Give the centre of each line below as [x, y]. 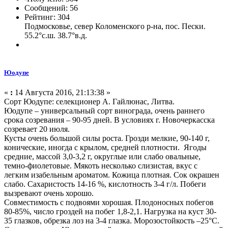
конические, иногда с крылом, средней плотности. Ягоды [105, 148]
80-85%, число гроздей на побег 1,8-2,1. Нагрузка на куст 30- [110, 212]
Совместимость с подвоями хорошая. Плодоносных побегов [109, 203]
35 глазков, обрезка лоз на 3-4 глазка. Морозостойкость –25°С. [112, 221]
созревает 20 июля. [37, 129]
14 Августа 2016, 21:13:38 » [62, 93]
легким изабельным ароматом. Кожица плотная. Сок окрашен [112, 175]
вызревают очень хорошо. [49, 193]
